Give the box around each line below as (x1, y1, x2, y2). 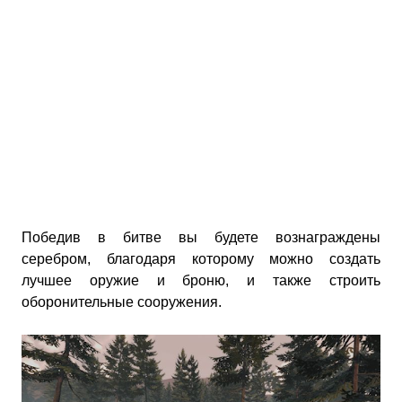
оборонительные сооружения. (22, 294, 222, 310)
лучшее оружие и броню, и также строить (22, 273, 380, 288)
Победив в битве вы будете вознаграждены (22, 230, 380, 245)
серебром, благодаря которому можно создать (22, 251, 380, 267)
